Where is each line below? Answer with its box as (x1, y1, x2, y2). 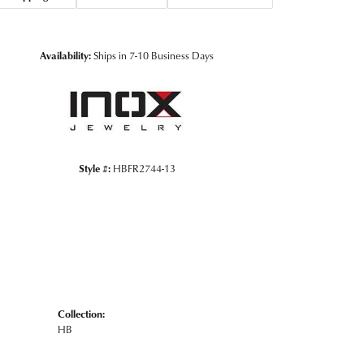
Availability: (40, 47, 91, 63)
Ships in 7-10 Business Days (93, 47, 214, 63)
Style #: (78, 160, 110, 175)
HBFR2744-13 (112, 160, 175, 175)
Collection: (58, 305, 105, 321)
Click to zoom (187, 31, 246, 45)
